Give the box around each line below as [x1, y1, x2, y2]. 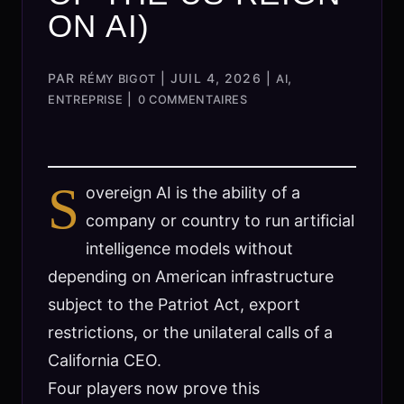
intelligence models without [86, 238, 294, 258]
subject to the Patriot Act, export [47, 294, 300, 314]
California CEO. [47, 350, 161, 370]
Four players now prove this [47, 378, 260, 398]
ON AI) [47, 8, 151, 43]
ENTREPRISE [47, 92, 124, 106]
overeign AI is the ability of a [86, 182, 301, 202]
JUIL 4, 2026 [170, 69, 262, 86]
